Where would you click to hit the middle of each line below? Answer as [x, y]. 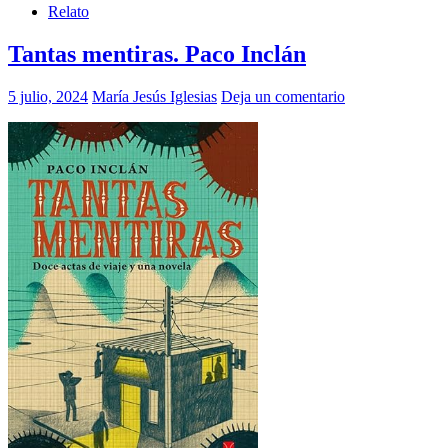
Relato [68, 12]
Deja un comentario [283, 96]
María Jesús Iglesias [154, 96]
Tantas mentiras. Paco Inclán [157, 53]
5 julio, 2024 [48, 96]
